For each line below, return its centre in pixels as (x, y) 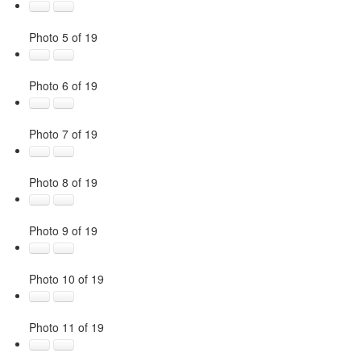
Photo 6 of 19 (63, 85)
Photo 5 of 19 (63, 37)
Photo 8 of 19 (63, 182)
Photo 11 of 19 (66, 327)
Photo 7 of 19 (63, 133)
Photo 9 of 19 (63, 230)
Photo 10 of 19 (66, 278)
